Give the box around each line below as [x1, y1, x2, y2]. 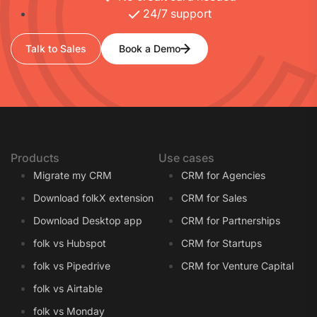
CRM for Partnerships [181, 214, 280, 226]
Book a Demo [119, 42, 180, 54]
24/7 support [142, 6, 212, 21]
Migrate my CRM [33, 168, 112, 181]
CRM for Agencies [181, 168, 265, 181]
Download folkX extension [33, 191, 154, 204]
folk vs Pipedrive [33, 259, 110, 272]
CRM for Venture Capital [181, 259, 294, 272]
